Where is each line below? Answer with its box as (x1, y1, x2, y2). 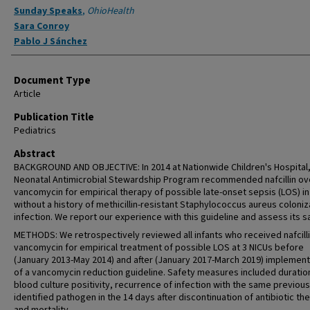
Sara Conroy (14, 19, 69, 33)
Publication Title (14, 110, 94, 125)
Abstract (14, 147, 55, 161)
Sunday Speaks (14, 4, 82, 18)
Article (14, 87, 41, 101)
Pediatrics (14, 124, 56, 138)
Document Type (14, 73, 91, 88)
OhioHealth (87, 4, 134, 18)
